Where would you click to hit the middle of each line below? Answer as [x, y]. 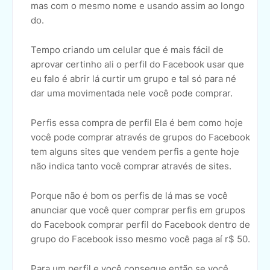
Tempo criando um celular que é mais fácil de [127, 50]
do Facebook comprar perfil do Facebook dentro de [140, 225]
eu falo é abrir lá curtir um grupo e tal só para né [133, 79]
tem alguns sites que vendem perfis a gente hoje [135, 152]
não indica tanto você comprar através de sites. [131, 166]
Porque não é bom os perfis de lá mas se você [129, 196]
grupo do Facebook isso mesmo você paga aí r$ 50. [140, 239]
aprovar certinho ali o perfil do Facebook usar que [137, 64]
